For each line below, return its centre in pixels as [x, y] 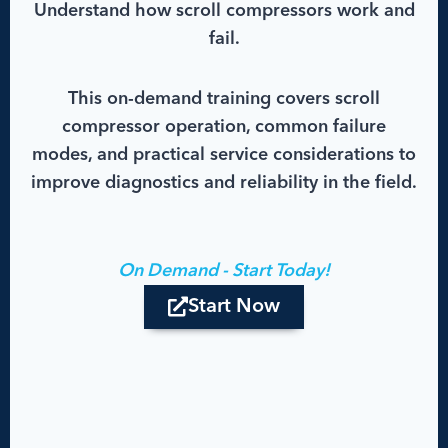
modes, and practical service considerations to [224, 155]
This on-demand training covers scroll [224, 99]
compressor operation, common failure [224, 127]
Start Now [234, 307]
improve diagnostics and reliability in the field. [224, 183]
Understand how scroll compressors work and [224, 11]
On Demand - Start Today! [224, 271]
